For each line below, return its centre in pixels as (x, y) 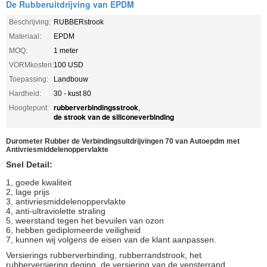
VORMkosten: (31, 65)
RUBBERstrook (79, 22)
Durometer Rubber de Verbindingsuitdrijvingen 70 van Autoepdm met (123, 141)
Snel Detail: (29, 164)
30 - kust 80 (72, 93)
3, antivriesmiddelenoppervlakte (66, 201)
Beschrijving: (30, 22)
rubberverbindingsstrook (96, 107)
